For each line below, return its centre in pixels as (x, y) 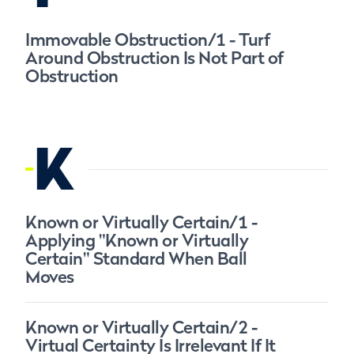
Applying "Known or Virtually (137, 240)
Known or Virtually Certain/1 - (141, 222)
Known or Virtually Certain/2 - (141, 327)
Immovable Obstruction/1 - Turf (147, 40)
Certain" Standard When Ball (136, 258)
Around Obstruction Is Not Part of (154, 58)
